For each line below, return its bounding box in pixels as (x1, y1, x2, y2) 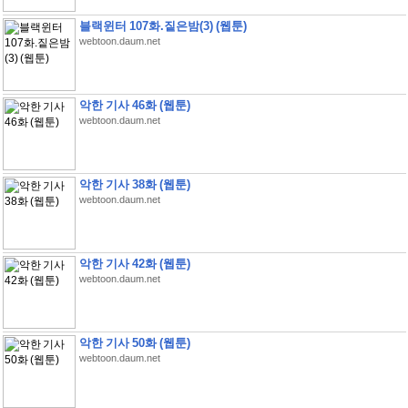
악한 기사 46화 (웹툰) (78, 98, 190, 112)
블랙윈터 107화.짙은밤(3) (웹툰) (78, 19, 247, 33)
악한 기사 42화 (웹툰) (78, 257, 190, 270)
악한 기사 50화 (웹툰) (78, 336, 190, 350)
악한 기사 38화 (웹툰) (78, 178, 190, 191)
